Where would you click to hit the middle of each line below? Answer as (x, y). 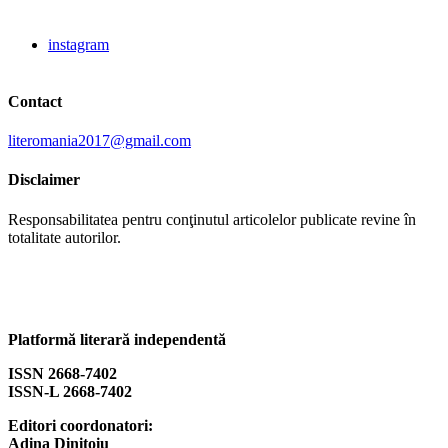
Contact (35, 101)
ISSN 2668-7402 (62, 373)
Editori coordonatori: (80, 425)
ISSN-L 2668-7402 (70, 391)
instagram (78, 45)
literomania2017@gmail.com (99, 140)
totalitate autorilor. (64, 237)
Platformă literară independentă (117, 339)
